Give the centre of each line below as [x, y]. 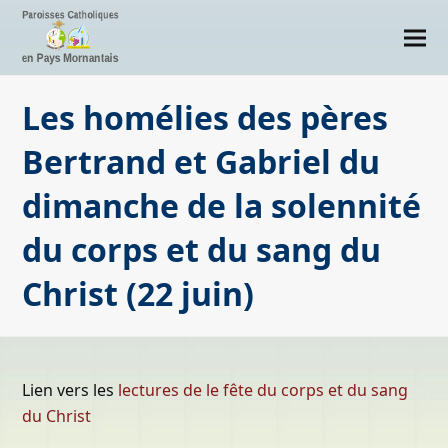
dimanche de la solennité [222, 205]
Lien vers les [70, 390]
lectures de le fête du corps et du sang [263, 390]
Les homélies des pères [205, 117]
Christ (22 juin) [138, 293]
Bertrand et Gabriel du [201, 161]
